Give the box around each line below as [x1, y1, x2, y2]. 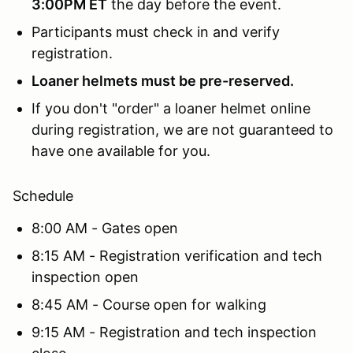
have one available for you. [32, 142, 210, 159]
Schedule [13, 187, 73, 204]
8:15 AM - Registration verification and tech [32, 247, 322, 264]
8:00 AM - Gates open [32, 219, 178, 236]
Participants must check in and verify [32, 23, 280, 40]
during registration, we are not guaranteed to [32, 121, 333, 138]
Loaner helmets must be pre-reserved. [32, 72, 297, 89]
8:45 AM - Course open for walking [32, 295, 266, 313]
